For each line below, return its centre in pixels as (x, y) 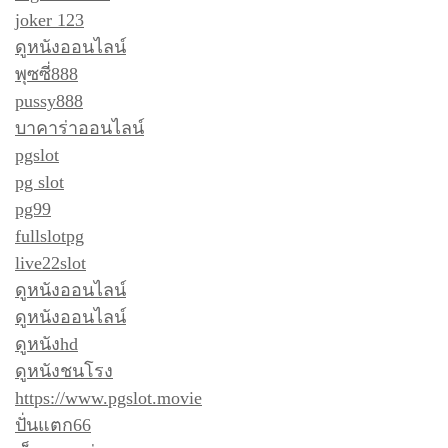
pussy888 (49, 100)
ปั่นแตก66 (53, 424)
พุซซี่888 (46, 73)
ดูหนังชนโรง (64, 370)
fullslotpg (49, 235)
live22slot (50, 262)
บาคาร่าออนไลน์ (79, 127)
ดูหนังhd (46, 343)
